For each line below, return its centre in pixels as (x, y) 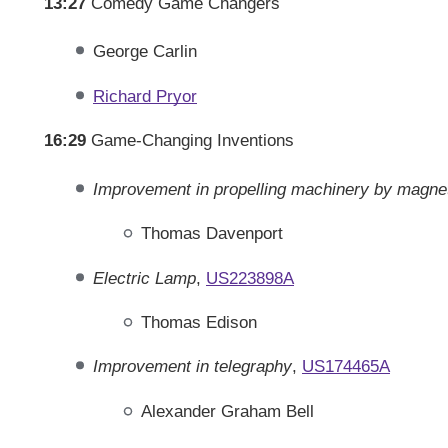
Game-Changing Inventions (190, 140)
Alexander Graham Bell (228, 410)
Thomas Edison (199, 321)
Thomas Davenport (212, 233)
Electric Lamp (144, 277)
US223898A (249, 277)
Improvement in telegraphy (192, 366)
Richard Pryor (144, 95)
